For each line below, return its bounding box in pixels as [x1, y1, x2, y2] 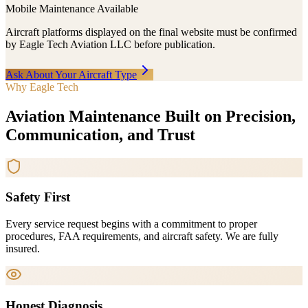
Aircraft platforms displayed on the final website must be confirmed [5, 25, 297, 38]
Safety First [5, 190, 70, 205]
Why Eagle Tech [5, 80, 78, 93]
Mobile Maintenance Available [5, 2, 138, 14]
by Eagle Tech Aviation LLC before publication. [5, 38, 215, 50]
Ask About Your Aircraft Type [5, 68, 137, 80]
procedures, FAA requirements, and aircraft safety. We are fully [5, 230, 278, 243]
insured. [5, 243, 40, 255]
